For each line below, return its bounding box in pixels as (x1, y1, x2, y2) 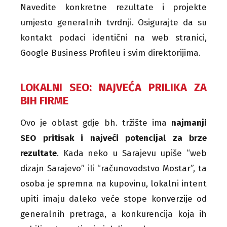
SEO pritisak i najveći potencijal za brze (20, 132, 207, 143)
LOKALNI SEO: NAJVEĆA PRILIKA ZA (20, 80, 207, 94)
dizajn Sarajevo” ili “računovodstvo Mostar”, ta (20, 163, 207, 174)
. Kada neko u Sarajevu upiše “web (57, 147, 207, 159)
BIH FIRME (20, 93, 68, 107)
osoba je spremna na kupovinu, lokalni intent (20, 178, 207, 189)
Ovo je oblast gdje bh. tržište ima (20, 117, 171, 128)
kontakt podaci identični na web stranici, (20, 32, 207, 43)
